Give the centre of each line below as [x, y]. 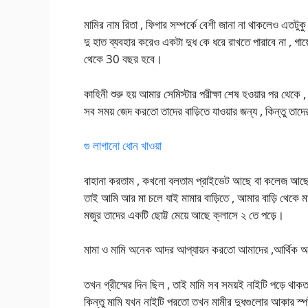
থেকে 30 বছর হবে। [123, 59]
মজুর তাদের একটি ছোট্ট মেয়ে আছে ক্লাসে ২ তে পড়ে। [184, 214]
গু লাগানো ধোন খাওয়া [123, 146]
